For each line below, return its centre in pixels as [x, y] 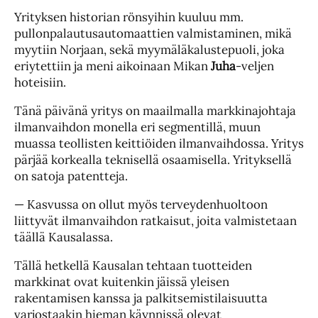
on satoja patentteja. [71, 176]
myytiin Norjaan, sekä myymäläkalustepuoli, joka [149, 50]
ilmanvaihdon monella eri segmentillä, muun [137, 127]
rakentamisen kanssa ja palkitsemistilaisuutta [141, 298]
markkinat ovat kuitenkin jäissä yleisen [122, 282]
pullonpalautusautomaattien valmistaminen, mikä [153, 34]
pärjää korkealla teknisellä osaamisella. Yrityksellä [153, 160]
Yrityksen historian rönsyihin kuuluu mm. [129, 17]
